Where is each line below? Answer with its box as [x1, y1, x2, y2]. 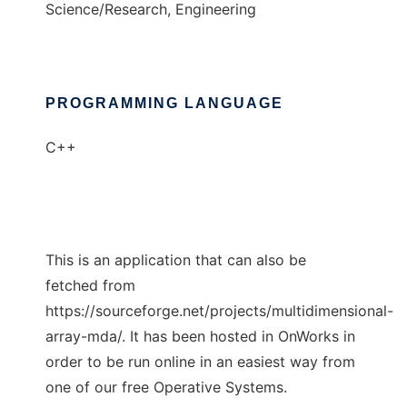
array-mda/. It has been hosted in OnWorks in [45, 327, 355, 346]
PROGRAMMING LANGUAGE [45, 95, 283, 112]
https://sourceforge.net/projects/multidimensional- [45, 302, 393, 321]
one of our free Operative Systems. [45, 378, 287, 397]
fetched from [45, 276, 135, 295]
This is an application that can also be [45, 251, 306, 270]
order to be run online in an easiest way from [45, 352, 355, 372]
